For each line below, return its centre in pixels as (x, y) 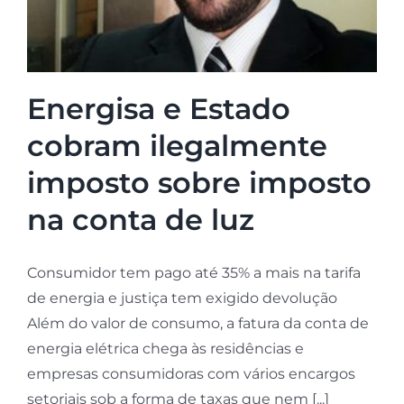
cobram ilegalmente (177, 146)
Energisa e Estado (158, 109)
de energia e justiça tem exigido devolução (182, 298)
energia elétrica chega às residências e (165, 349)
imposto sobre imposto (199, 183)
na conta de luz (140, 220)
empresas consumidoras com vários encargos (191, 374)
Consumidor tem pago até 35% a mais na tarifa (193, 273)
